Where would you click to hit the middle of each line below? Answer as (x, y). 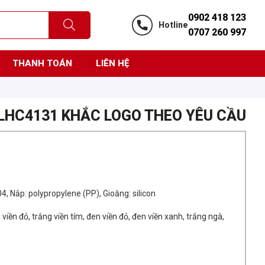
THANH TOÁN (42, 63)
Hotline (173, 25)
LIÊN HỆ (112, 63)
